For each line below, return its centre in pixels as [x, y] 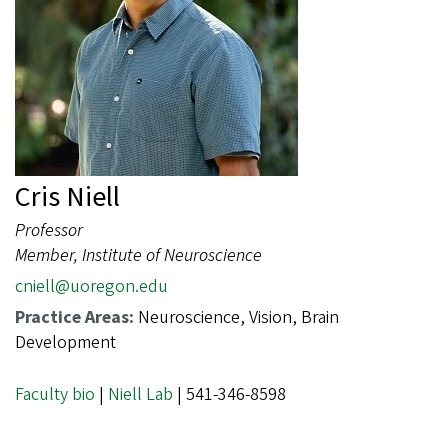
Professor [49, 231]
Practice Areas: [76, 318]
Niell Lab [140, 395]
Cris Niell [67, 197]
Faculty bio [55, 395]
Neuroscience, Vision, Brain [238, 318]
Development [65, 343]
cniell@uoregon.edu [91, 287]
